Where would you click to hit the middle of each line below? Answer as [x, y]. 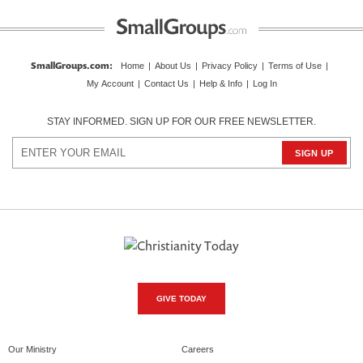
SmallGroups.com [70, 66]
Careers [198, 349]
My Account [110, 84]
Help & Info [220, 84]
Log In [265, 84]
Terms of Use [295, 66]
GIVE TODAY [181, 298]
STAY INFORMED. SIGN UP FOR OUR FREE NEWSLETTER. [181, 122]
